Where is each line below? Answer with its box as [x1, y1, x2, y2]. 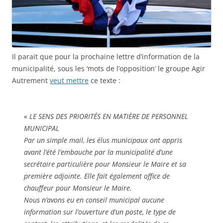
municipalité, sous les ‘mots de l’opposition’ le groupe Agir [12, 63, 205, 73]
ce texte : [89, 75, 120, 85]
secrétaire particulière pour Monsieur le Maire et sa [24, 159, 186, 169]
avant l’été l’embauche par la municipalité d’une [24, 147, 173, 157]
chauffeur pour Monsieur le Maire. [24, 183, 132, 193]
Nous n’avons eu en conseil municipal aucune [24, 195, 164, 205]
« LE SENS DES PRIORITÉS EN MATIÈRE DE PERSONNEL [24, 111, 188, 121]
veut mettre [50, 75, 89, 85]
